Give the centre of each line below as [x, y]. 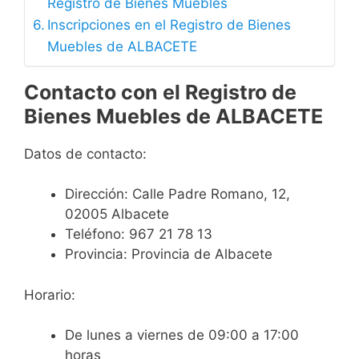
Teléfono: [97, 234]
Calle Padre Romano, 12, [211, 194]
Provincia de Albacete [202, 254]
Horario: [50, 294]
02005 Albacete [117, 214]
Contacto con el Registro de [160, 92]
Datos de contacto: [85, 153]
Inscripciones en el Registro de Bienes [169, 24]
